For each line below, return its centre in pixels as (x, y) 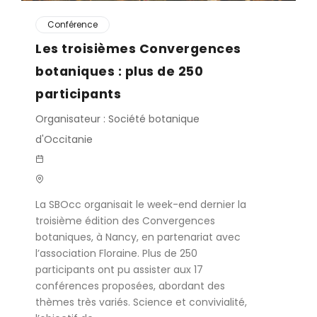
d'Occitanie (64, 139)
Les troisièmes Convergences (138, 48)
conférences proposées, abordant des (130, 286)
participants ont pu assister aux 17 (119, 270)
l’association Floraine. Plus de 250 (116, 253)
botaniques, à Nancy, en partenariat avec (138, 237)
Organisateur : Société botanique (117, 119)
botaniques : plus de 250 (119, 71)
